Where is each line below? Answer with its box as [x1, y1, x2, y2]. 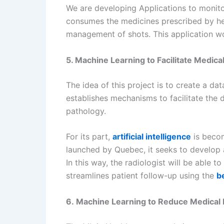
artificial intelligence [112, 131, 191, 142]
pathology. [66, 105, 106, 116]
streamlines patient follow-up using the [66, 170, 216, 181]
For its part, [66, 131, 112, 142]
